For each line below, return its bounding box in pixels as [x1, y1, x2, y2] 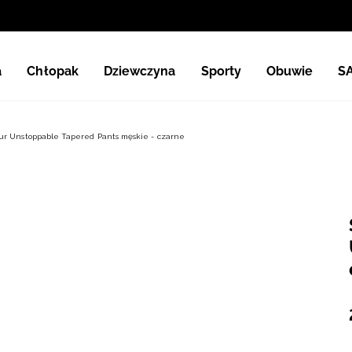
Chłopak [27, 63, 79, 79]
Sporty [200, 63, 241, 79]
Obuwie [266, 63, 313, 79]
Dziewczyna [103, 63, 176, 79]
